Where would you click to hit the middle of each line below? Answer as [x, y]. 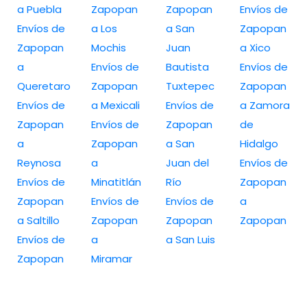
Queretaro [44, 86]
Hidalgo [259, 143]
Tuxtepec [190, 86]
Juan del [187, 162]
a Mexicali [116, 105]
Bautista [187, 66]
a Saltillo [38, 220]
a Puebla [39, 9]
